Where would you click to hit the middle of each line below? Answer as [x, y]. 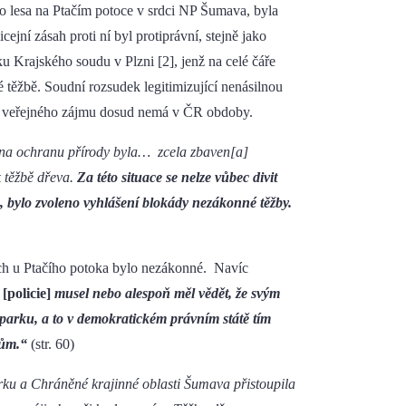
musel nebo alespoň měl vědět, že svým [167, 294]
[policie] [27, 294]
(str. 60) [53, 344]
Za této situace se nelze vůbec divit [177, 178]
